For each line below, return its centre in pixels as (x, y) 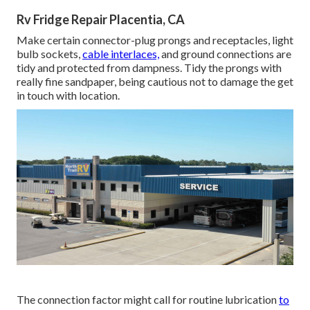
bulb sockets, (49, 54)
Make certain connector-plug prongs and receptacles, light (155, 40)
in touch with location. (68, 95)
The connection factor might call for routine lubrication (148, 300)
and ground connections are (225, 54)
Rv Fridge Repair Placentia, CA (101, 20)
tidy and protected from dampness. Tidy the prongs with (149, 68)
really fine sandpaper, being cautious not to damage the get (155, 82)
